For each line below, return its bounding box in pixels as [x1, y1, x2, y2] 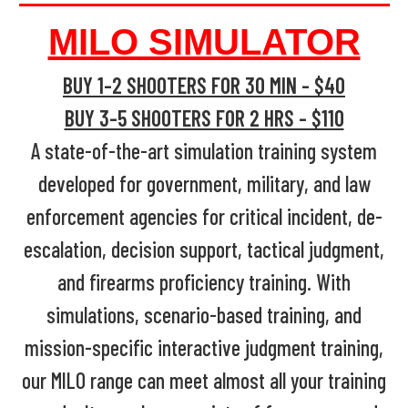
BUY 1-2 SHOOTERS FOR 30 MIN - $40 [63, 71, 345, 98]
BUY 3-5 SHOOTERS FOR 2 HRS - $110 [64, 104, 344, 131]
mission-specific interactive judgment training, [25, 333, 383, 361]
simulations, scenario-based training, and [46, 301, 362, 328]
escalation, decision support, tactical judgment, [24, 235, 384, 262]
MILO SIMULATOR [47, 21, 361, 62]
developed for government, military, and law [37, 169, 371, 197]
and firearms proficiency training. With [57, 268, 351, 295]
